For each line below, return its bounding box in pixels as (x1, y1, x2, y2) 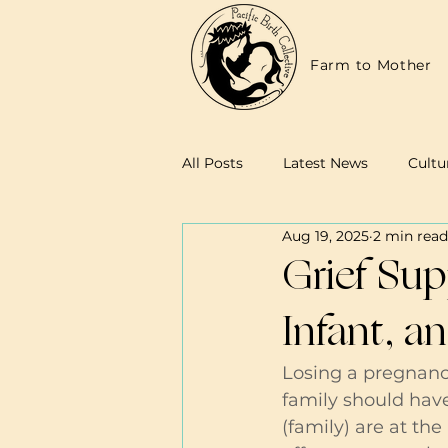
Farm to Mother (310, 56, 432, 74)
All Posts (182, 153, 243, 172)
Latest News (283, 153, 368, 172)
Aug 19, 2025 (282, 226, 369, 245)
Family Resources (222, 233, 346, 252)
